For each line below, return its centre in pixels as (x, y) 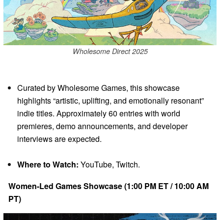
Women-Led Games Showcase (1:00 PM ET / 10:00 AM (109, 186)
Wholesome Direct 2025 (110, 51)
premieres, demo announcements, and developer (102, 126)
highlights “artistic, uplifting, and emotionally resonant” (110, 101)
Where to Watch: (48, 165)
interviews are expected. (59, 139)
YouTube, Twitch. (109, 165)
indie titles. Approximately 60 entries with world (99, 113)
